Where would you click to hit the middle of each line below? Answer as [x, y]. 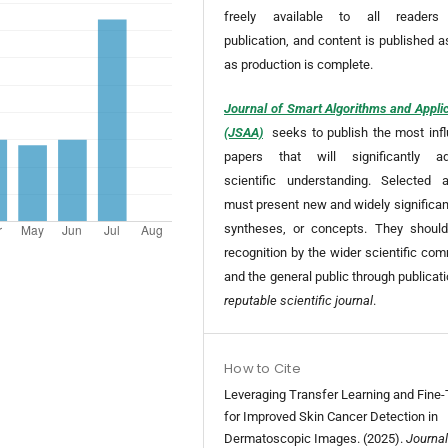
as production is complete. [300, 65]
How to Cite [262, 369]
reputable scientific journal [299, 301]
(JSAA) [244, 133]
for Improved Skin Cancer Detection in [331, 417]
